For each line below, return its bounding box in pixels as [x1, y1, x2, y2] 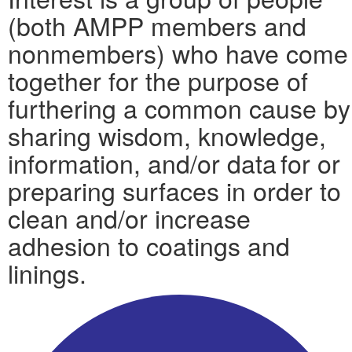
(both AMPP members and [8, 7, 306, 43]
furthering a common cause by [8, 90, 350, 126]
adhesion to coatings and [8, 227, 290, 263]
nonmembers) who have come [8, 35, 348, 71]
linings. [8, 255, 86, 291]
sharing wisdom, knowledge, [8, 117, 326, 153]
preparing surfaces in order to [8, 172, 341, 208]
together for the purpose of [8, 62, 308, 98]
